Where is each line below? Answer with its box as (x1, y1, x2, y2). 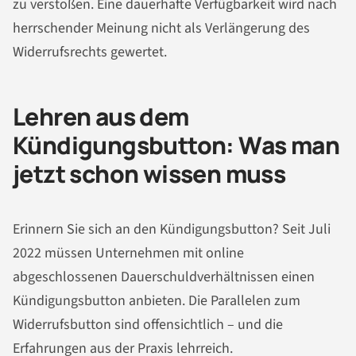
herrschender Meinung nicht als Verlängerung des (13, 17, 310, 38)
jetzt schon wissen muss (13, 157, 286, 190)
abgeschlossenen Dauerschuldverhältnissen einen (13, 267, 315, 288)
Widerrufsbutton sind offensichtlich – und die (13, 315, 283, 335)
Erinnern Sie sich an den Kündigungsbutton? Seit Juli (13, 219, 331, 240)
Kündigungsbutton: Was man (13, 128, 339, 161)
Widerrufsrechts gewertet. (13, 41, 167, 62)
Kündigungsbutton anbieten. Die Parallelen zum (13, 291, 300, 311)
